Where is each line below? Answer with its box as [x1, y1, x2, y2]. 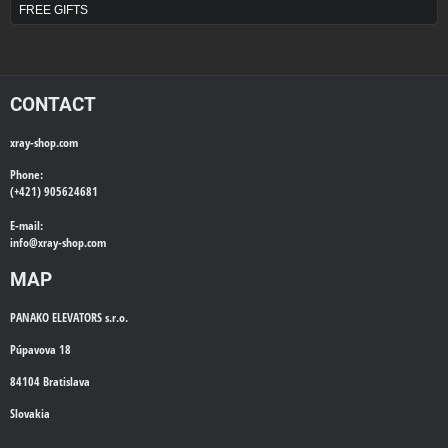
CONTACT [10, 93, 96, 117]
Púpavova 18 [10, 342, 74, 358]
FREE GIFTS [19, 4, 88, 17]
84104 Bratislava [10, 374, 90, 390]
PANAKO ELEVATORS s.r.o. [10, 310, 128, 326]
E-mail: [10, 218, 43, 234]
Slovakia [10, 406, 50, 422]
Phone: [10, 167, 43, 183]
